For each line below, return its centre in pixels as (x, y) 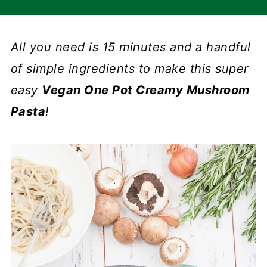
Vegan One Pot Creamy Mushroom (146, 90)
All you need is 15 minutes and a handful (131, 47)
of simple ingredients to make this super (129, 69)
